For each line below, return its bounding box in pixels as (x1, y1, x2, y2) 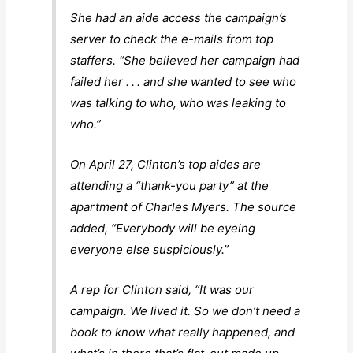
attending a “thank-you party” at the (70, 178, 269, 194)
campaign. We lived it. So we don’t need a (70, 303, 301, 319)
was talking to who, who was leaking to (70, 95, 287, 111)
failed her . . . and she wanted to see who (70, 74, 297, 90)
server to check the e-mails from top (70, 32, 274, 47)
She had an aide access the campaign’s (70, 10, 288, 26)
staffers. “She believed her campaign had (70, 53, 300, 69)
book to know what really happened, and (70, 325, 295, 340)
